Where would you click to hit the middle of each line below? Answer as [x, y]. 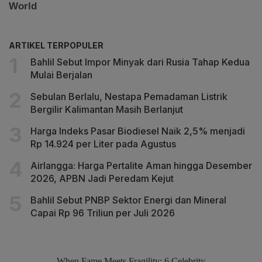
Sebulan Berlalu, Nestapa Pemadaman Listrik [129, 96]
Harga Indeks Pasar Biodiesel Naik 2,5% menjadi [138, 131]
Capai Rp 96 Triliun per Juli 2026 [103, 213]
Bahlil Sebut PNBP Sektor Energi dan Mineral [128, 200]
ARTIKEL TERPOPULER [56, 45]
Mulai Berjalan [61, 75]
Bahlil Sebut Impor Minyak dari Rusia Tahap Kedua [140, 62]
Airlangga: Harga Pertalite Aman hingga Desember [141, 165]
